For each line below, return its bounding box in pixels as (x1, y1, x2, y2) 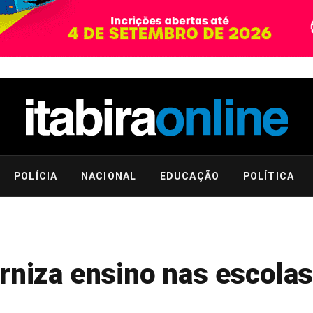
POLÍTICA (242, 170, 294, 182)
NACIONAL (81, 170, 136, 182)
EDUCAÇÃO (160, 170, 219, 182)
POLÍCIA (14, 170, 58, 182)
